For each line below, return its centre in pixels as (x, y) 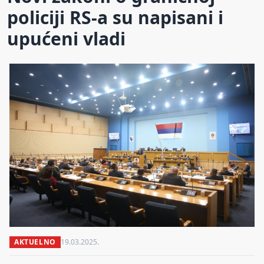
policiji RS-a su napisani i (115, 17)
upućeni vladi (66, 38)
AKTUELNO (35, 242)
